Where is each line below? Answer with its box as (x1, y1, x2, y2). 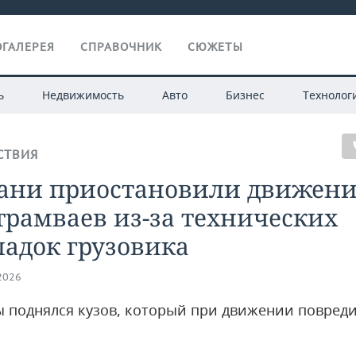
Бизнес (225, 87, 265, 103)
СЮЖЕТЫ (188, 40, 243, 54)
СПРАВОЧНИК (80, 40, 162, 54)
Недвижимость (41, 87, 124, 103)
